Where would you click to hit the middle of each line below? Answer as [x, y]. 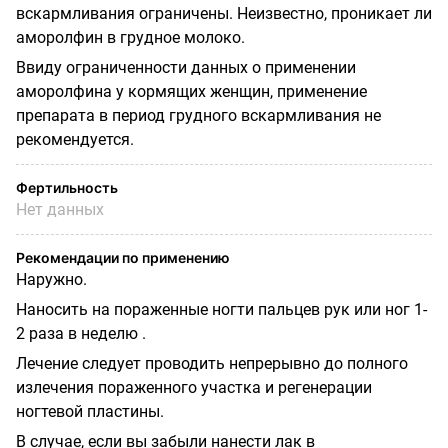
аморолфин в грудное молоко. [130, 37]
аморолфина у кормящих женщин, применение [191, 91]
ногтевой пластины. [90, 411]
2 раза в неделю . [81, 333]
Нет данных [60, 209]
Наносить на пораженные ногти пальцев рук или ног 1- [221, 309]
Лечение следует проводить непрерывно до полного [212, 363]
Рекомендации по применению [123, 257]
